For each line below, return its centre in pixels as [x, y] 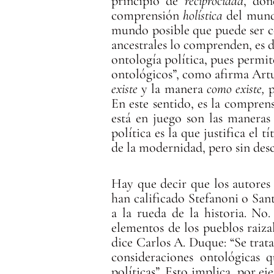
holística [203, 16]
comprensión [147, 16]
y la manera [174, 89]
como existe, [238, 89]
